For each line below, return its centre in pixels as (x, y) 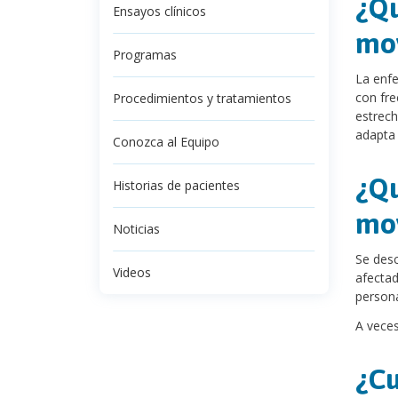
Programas (145, 55)
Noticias (136, 229)
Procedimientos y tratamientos (202, 98)
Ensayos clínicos (159, 11)
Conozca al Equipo (166, 142)
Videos (132, 272)
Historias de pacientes (176, 185)
